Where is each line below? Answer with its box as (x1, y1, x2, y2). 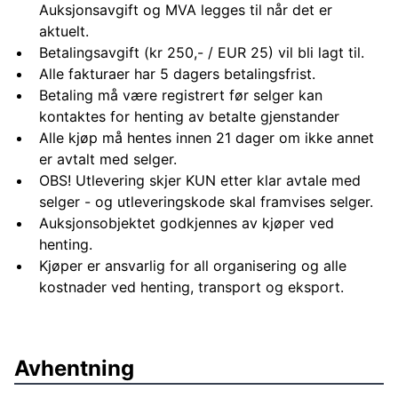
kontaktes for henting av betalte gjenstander (39, 107, 339, 125)
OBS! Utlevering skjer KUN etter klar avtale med (39, 171, 361, 189)
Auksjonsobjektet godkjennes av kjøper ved (39, 214, 334, 232)
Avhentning (14, 355, 134, 381)
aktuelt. (39, 22, 89, 40)
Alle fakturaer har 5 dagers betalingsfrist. (39, 65, 315, 83)
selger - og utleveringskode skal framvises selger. (39, 193, 373, 211)
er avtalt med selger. (39, 150, 177, 168)
